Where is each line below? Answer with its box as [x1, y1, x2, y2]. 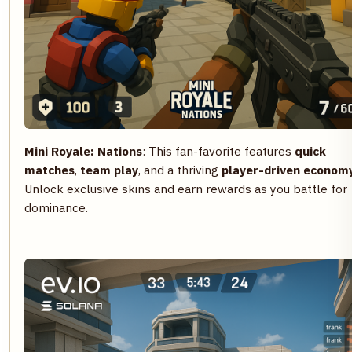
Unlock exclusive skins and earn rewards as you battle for [24, 180, 347, 196]
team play [80, 161, 138, 178]
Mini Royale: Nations [24, 142, 142, 159]
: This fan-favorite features [142, 142, 295, 159]
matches [24, 161, 75, 178]
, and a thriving [138, 161, 222, 178]
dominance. [24, 199, 88, 215]
